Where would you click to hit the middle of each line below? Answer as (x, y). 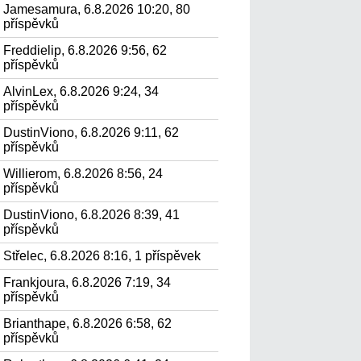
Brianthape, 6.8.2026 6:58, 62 (88, 324)
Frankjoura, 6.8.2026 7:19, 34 (87, 282)
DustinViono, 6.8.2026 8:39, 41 (92, 215)
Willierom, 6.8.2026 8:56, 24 (83, 174)
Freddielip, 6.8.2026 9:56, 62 (85, 50)
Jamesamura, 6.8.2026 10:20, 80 (97, 9)
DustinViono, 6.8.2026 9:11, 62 (91, 133)
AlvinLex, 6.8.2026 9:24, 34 (81, 91)
